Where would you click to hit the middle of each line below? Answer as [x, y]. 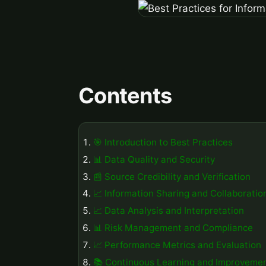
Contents [125, 96]
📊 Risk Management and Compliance [173, 227]
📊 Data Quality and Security [154, 159]
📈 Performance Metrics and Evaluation [177, 245]
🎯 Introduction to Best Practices [163, 142]
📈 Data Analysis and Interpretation [169, 211]
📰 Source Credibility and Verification [172, 176]
